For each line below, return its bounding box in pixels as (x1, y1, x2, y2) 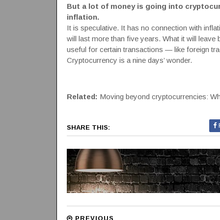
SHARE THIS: (66, 124, 110, 131)
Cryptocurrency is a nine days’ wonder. (66, 56, 192, 64)
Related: (66, 92, 98, 101)
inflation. (66, 13, 99, 21)
